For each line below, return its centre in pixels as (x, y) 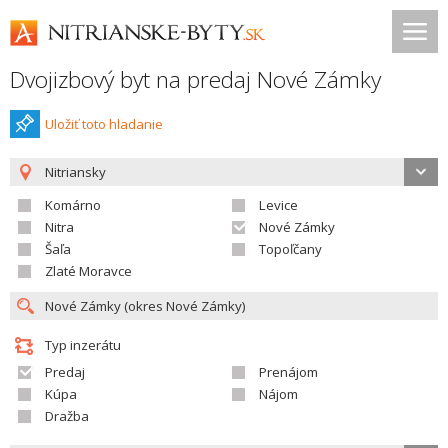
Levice (278, 205)
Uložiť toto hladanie (104, 124)
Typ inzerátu (83, 345)
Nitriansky (75, 172)
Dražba (67, 416)
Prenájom (288, 372)
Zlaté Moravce (88, 271)
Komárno (73, 205)
